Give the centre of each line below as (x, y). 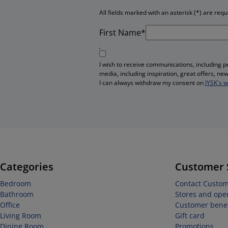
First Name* (122, 33)
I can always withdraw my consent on (152, 83)
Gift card (190, 216)
